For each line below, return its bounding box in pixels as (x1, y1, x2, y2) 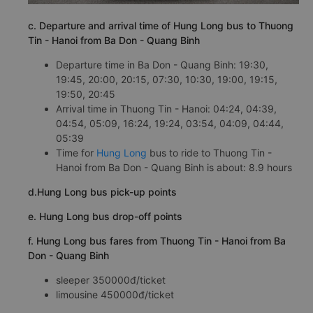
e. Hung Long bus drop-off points (28, 210, 182, 222)
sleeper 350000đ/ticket (56, 273, 166, 286)
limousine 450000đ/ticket (56, 288, 174, 300)
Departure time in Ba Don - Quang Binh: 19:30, (56, 58, 268, 71)
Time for (56, 146, 96, 159)
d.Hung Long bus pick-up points (28, 185, 177, 198)
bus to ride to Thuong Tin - (147, 146, 272, 159)
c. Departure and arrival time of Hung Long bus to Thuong (28, 19, 293, 31)
